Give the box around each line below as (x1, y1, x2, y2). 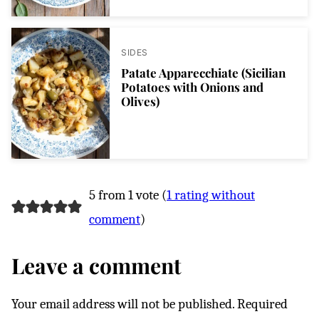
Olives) (121, 93, 159, 109)
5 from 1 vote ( (88, 187, 167, 203)
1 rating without (166, 187, 255, 203)
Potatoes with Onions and (121, 78, 263, 95)
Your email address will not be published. (11, 296, 234, 312)
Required (237, 296, 288, 312)
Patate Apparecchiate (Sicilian (121, 64, 286, 80)
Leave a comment (11, 251, 182, 280)
